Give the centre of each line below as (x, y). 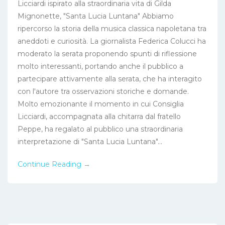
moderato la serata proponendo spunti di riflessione (107, 54)
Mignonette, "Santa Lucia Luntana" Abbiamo (96, 16)
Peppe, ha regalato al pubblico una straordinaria (100, 129)
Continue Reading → (54, 164)
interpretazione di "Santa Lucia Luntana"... (90, 142)
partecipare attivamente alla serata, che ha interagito (110, 79)
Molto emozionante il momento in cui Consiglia (101, 104)
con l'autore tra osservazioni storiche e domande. (103, 92)
